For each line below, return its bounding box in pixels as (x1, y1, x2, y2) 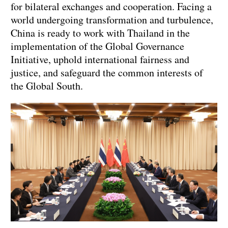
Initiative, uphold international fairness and (11, 52, 189, 66)
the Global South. (11, 78, 83, 93)
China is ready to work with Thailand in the (11, 25, 190, 40)
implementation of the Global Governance (11, 39, 184, 53)
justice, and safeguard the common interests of (11, 65, 203, 79)
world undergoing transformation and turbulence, (11, 12, 213, 26)
